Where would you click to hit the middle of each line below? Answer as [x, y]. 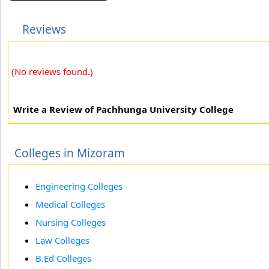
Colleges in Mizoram [70, 153]
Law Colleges [62, 240]
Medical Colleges [70, 204]
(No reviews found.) [52, 71]
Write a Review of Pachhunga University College [123, 109]
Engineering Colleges [79, 186]
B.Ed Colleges [63, 258]
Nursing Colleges [71, 222]
